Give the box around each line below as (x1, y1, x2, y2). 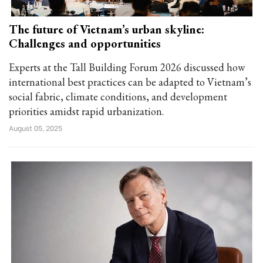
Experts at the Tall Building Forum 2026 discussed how (9, 60, 245, 74)
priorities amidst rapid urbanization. (9, 104, 164, 118)
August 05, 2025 (9, 123, 62, 133)
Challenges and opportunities (9, 36, 161, 51)
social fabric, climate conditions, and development (9, 90, 227, 103)
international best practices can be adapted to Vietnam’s (9, 75, 251, 89)
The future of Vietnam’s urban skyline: (9, 22, 204, 37)
